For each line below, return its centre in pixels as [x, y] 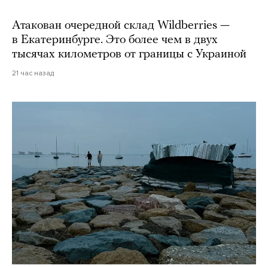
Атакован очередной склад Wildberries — [121, 26]
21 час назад [33, 73]
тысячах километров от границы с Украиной [129, 55]
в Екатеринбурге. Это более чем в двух [115, 40]
